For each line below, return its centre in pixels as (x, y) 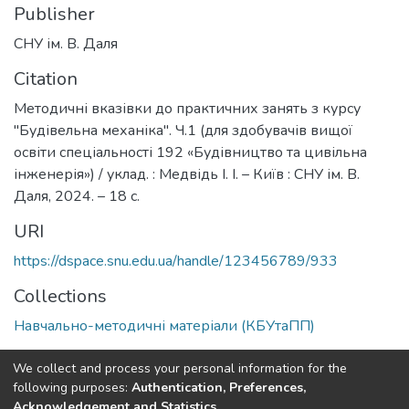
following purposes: (72, 387)
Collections (60, 296)
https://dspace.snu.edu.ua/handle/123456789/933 (176, 261)
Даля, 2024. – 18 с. (77, 196)
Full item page (87, 367)
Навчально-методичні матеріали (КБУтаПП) (164, 325)
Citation (46, 79)
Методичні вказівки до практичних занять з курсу (187, 108)
